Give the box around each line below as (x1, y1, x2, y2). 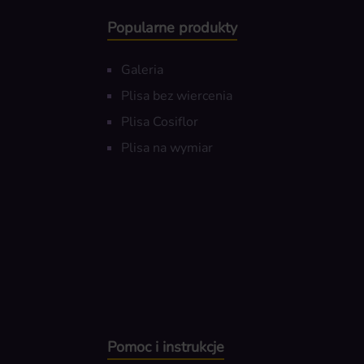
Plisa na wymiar (121, 139, 213, 158)
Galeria (121, 61, 163, 80)
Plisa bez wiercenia (121, 87, 232, 106)
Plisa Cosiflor (121, 113, 198, 132)
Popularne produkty (107, 18, 237, 38)
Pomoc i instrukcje (107, 337, 224, 357)
